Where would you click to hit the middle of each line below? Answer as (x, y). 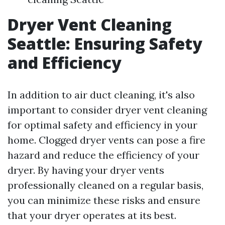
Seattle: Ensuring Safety (105, 44)
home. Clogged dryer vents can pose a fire (106, 140)
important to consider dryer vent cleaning (107, 110)
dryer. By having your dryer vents (86, 170)
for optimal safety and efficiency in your (102, 125)
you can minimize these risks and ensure (104, 200)
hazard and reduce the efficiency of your (103, 155)
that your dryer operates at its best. (92, 215)
